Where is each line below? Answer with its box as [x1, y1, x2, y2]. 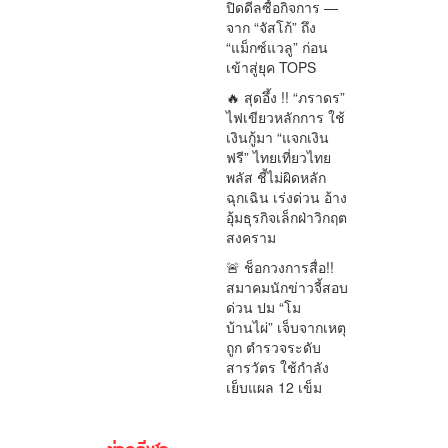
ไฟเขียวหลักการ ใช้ [226, 107, 346, 128]
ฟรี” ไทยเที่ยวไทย [226, 147, 332, 168]
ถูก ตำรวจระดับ [226, 337, 322, 358]
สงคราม [226, 227, 277, 248]
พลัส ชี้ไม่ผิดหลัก [226, 167, 327, 188]
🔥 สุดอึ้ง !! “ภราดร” [226, 87, 346, 108]
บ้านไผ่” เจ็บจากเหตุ [226, 317, 347, 338]
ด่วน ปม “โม [226, 297, 302, 318]
